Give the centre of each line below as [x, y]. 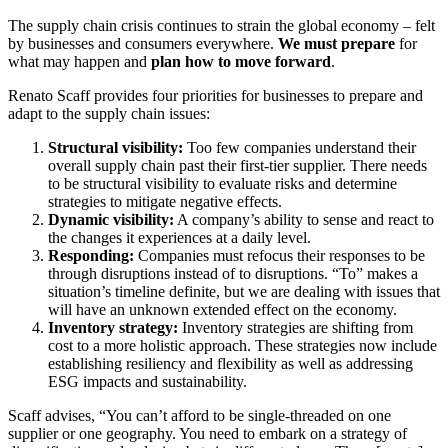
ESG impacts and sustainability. [147, 381]
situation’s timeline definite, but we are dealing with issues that [244, 291]
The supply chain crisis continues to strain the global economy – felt [221, 25]
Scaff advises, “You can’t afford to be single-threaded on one [199, 415]
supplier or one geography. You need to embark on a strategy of [207, 433]
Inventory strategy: [113, 327]
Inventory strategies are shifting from [295, 327]
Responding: [93, 255]
